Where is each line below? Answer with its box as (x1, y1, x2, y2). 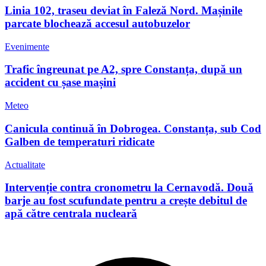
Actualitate (5, 159, 45, 170)
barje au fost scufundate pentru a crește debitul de (5, 194, 247, 207)
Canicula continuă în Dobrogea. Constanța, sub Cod (5, 122, 261, 135)
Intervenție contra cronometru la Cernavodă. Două (5, 181, 254, 194)
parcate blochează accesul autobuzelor (5, 17, 190, 30)
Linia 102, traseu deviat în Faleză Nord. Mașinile (5, 4, 242, 17)
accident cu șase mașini (5, 76, 116, 89)
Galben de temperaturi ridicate (5, 135, 154, 148)
